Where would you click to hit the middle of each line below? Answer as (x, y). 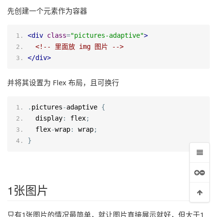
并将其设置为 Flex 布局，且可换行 (63, 82)
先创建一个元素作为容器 (47, 10)
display (49, 118)
